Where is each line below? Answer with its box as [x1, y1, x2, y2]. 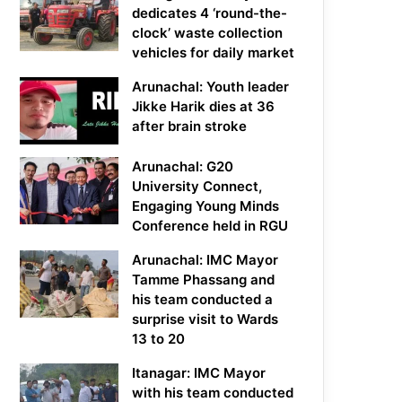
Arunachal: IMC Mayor [132, 251, 279, 269]
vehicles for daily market [132, 44, 295, 62]
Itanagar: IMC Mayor [132, 364, 267, 382]
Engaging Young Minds [132, 197, 280, 215]
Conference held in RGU [132, 217, 289, 235]
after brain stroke [132, 118, 251, 135]
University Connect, [132, 178, 263, 196]
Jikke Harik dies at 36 [132, 98, 275, 116]
